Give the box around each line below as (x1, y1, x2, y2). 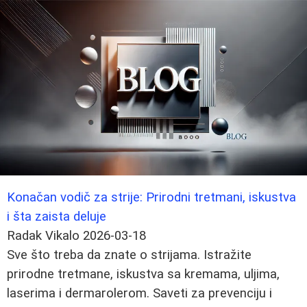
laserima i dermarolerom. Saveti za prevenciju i (7, 285, 272, 301)
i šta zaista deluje (7, 208, 106, 224)
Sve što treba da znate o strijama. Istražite (7, 247, 251, 262)
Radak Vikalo (7, 228, 79, 243)
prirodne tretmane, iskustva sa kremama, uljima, (7, 266, 280, 282)
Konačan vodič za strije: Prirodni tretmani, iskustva (7, 189, 296, 205)
